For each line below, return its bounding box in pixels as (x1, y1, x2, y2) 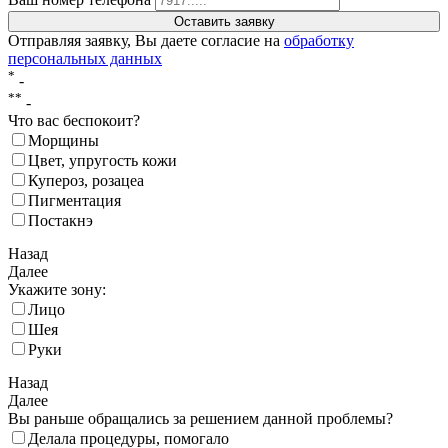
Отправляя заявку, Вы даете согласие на (8, 31, 284, 49)
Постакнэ (28, 212, 93, 230)
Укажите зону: (8, 281, 106, 299)
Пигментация (28, 192, 121, 210)
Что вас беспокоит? (8, 112, 140, 130)
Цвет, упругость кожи (28, 152, 177, 170)
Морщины (28, 132, 99, 150)
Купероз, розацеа (28, 172, 144, 190)
